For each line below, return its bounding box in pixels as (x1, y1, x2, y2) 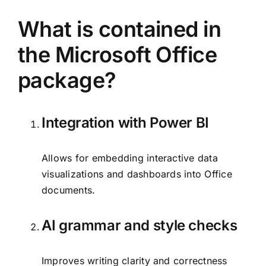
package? (18, 67, 116, 94)
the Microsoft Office (18, 42, 217, 68)
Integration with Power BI (42, 114, 209, 132)
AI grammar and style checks (42, 216, 237, 234)
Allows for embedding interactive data (42, 152, 218, 164)
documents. (42, 184, 96, 197)
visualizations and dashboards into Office (42, 168, 232, 180)
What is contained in (18, 16, 221, 43)
